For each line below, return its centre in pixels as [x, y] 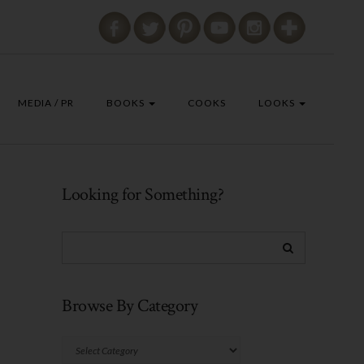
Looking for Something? [143, 195]
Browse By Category [130, 306]
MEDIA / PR [46, 103]
